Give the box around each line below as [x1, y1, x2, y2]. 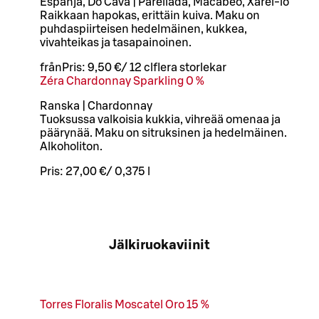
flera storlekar [153, 61, 226, 73]
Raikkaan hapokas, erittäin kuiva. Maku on [40, 9, 260, 21]
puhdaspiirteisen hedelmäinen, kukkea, [40, 23, 247, 35]
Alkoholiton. [40, 140, 103, 152]
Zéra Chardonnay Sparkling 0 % [40, 75, 204, 87]
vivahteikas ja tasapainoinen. [40, 36, 192, 48]
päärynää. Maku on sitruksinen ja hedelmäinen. [40, 127, 287, 139]
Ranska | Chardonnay [40, 100, 152, 112]
